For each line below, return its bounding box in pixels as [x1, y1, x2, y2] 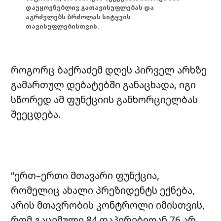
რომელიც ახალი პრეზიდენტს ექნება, [11, 184, 195, 197]
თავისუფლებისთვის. [26, 22, 100, 31]
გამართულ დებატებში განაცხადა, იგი [11, 78, 196, 92]
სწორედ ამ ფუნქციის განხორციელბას [11, 93, 198, 107]
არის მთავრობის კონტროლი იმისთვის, [11, 198, 205, 212]
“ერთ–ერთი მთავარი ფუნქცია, [11, 169, 160, 183]
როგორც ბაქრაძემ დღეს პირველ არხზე [11, 63, 207, 77]
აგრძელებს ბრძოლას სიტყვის [26, 12, 131, 21]
